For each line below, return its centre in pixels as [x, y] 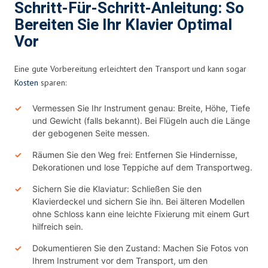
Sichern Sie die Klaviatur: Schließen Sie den [117, 188]
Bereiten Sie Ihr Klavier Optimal [123, 25]
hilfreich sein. [58, 226]
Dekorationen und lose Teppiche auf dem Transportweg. [142, 167]
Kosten [26, 82]
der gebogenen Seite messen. [91, 133]
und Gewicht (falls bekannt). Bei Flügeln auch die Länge [141, 120]
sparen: [52, 82]
